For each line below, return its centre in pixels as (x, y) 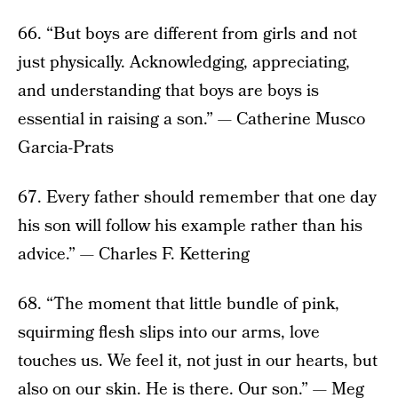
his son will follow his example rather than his (190, 227)
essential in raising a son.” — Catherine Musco (191, 120)
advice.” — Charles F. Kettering (134, 255)
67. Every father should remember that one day (197, 198)
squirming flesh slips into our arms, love (169, 333)
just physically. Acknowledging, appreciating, (184, 63)
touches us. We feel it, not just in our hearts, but (198, 362)
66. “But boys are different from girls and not (187, 35)
